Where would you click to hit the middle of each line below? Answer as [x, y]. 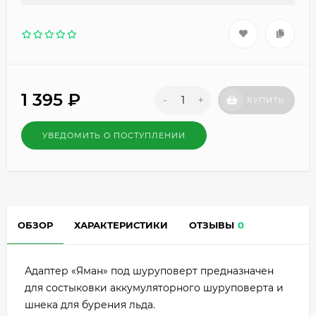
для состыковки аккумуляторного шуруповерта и [154, 288]
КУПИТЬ [266, 101]
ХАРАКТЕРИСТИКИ [121, 225]
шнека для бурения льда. [90, 305]
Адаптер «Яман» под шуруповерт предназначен [149, 271]
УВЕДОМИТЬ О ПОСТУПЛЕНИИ [114, 136]
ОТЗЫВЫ [212, 225]
